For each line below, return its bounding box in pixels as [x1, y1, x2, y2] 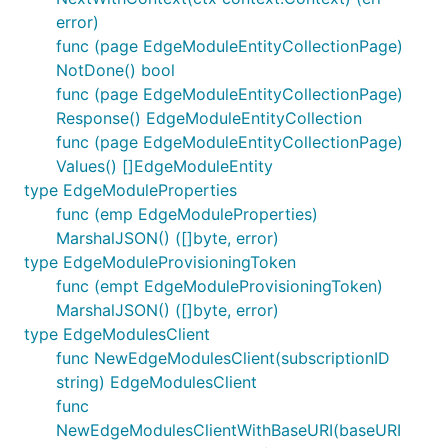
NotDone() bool [56, 60, 175, 80]
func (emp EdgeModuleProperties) [56, 204, 318, 224]
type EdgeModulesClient [24, 324, 210, 344]
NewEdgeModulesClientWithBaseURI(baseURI [56, 420, 401, 440]
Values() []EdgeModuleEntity [56, 156, 273, 176]
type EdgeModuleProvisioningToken [24, 252, 296, 272]
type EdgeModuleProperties [24, 180, 237, 200]
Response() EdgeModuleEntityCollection [56, 108, 362, 128]
